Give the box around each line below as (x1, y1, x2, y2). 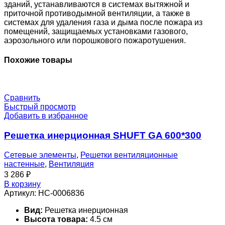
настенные (4, 159, 45, 168)
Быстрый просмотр (4, 102, 76, 111)
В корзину (4, 179, 41, 188)
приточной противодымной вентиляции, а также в (4, 9, 190, 18)
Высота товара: (24, 214, 88, 223)
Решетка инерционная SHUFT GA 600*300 (4, 130, 201, 141)
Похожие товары (4, 56, 72, 65)
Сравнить (4, 93, 40, 102)
